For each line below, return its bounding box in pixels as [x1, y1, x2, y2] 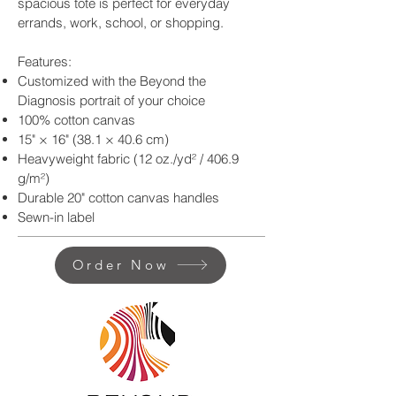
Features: [18, 52, 72, 70]
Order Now [72, 256, 170, 274]
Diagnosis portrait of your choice [18, 91, 205, 109]
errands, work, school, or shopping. [18, 13, 224, 31]
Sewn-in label [18, 208, 95, 225]
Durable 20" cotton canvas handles [18, 188, 219, 206]
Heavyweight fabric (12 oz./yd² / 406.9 [18, 149, 239, 167]
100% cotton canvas [18, 110, 135, 128]
